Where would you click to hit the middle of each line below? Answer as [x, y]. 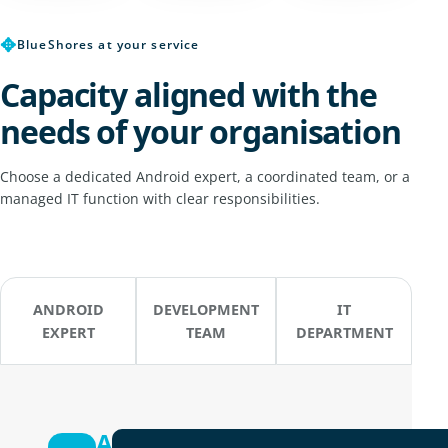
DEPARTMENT [344, 332]
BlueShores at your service [108, 44]
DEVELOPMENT [206, 309]
